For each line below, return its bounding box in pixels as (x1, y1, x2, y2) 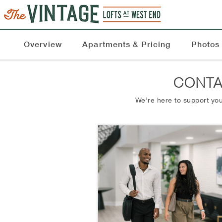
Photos (191, 39, 220, 50)
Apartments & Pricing (82, 39, 171, 50)
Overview (24, 39, 62, 50)
